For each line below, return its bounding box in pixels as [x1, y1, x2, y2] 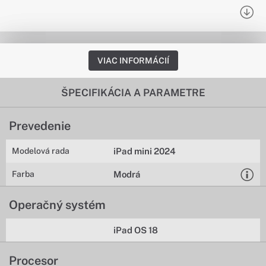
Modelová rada [12, 146, 69, 156]
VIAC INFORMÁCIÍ [97, 56, 169, 65]
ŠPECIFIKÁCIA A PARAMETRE [61, 86, 205, 99]
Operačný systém [9, 198, 106, 212]
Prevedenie [9, 119, 71, 133]
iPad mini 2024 [113, 146, 176, 156]
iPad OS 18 [113, 225, 159, 235]
